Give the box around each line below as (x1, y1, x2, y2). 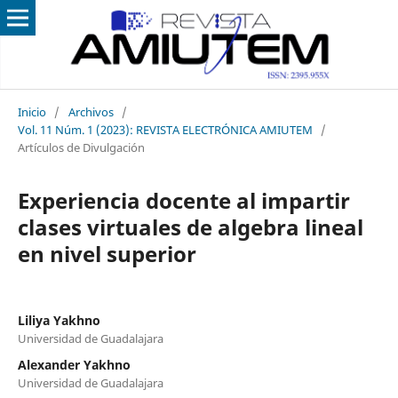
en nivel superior (17, 238, 196, 268)
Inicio (17, 103, 46, 120)
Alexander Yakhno (17, 355, 131, 373)
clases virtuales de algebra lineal (17, 211, 363, 242)
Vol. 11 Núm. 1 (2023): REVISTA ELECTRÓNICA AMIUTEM (17, 121, 313, 138)
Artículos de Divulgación (17, 139, 145, 155)
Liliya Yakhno (17, 311, 100, 329)
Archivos (68, 103, 114, 120)
